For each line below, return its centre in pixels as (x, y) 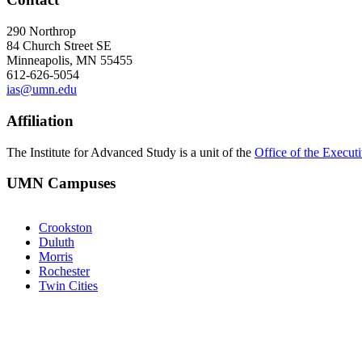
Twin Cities (68, 286)
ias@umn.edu (42, 90)
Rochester (64, 271)
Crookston (65, 228)
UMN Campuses (61, 183)
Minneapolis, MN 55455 (69, 61)
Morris (56, 257)
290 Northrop (41, 32)
